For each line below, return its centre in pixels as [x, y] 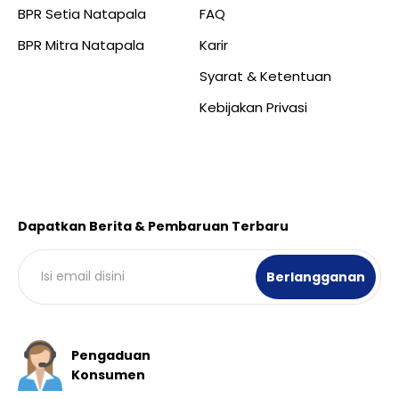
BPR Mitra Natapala [81, 45]
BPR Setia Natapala [82, 13]
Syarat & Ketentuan [265, 76]
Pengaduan [111, 355]
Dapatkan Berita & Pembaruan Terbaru [153, 226]
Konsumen [108, 375]
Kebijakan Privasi [253, 107]
